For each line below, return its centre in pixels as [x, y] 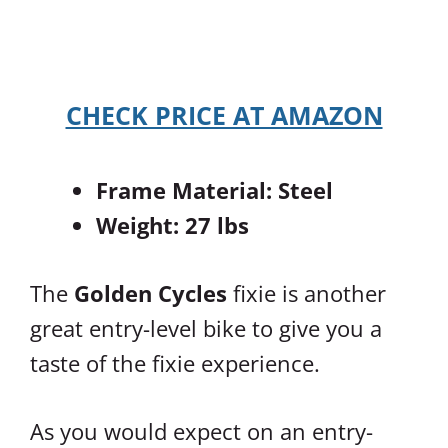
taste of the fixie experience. [175, 362]
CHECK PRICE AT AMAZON [224, 115]
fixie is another [306, 292]
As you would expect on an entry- [201, 430]
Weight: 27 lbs [172, 224]
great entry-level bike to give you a [206, 327]
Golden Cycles [150, 292]
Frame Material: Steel [214, 189]
